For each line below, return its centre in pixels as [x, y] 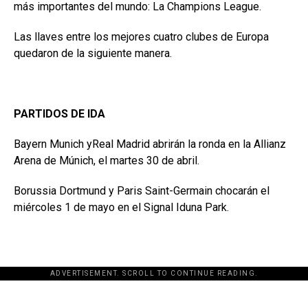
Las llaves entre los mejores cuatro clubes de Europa [141, 37]
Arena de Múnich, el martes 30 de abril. [107, 161]
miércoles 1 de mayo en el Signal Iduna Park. [121, 208]
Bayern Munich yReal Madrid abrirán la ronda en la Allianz [150, 144]
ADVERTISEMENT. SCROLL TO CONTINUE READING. [154, 274]
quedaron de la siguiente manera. [93, 54]
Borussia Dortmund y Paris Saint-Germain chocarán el [142, 191]
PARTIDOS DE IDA [59, 114]
